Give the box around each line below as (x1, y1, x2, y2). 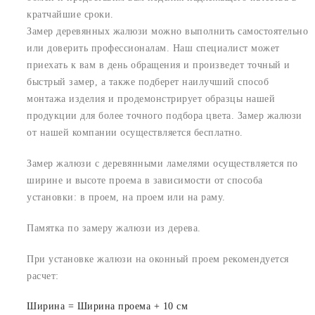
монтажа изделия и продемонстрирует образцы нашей (27, 93, 275, 104)
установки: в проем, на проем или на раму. (27, 191, 226, 202)
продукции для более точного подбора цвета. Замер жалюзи (27, 110, 302, 121)
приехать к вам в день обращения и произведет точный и (27, 59, 290, 70)
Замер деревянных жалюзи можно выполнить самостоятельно (27, 25, 308, 37)
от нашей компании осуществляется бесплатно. (27, 127, 243, 138)
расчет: (27, 270, 59, 281)
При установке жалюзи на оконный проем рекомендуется (27, 253, 289, 264)
